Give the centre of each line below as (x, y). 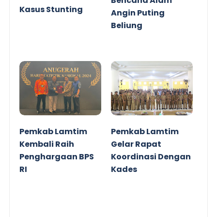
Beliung (127, 25)
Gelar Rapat (136, 144)
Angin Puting (138, 13)
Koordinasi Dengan (151, 157)
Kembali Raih (47, 144)
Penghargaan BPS (57, 157)
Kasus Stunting (51, 10)
